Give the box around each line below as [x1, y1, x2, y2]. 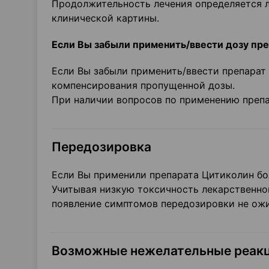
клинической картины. [52, 12, 159, 24]
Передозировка [52, 139, 151, 154]
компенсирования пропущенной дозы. [52, 79, 235, 91]
